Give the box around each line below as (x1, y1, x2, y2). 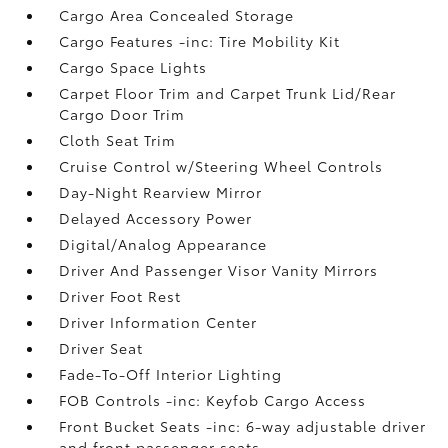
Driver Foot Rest (59, 285, 182, 306)
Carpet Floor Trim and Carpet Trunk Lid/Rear (59, 82, 397, 103)
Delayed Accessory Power (59, 207, 253, 228)
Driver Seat (59, 337, 144, 358)
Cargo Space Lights (59, 56, 208, 77)
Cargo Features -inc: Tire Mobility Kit (59, 30, 341, 51)
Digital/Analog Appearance (59, 233, 268, 254)
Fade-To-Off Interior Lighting (59, 363, 283, 384)
